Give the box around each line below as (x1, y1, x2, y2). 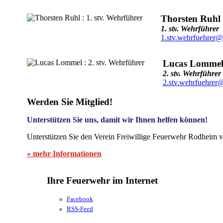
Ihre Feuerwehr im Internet (46, 175, 158, 186)
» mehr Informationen (26, 149, 102, 158)
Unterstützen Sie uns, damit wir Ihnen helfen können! (26, 115, 208, 124)
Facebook (66, 195, 93, 203)
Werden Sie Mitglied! (26, 96, 112, 107)
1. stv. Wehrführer (160, 24, 219, 33)
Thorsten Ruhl (160, 13, 221, 24)
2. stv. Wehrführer (162, 69, 221, 78)
